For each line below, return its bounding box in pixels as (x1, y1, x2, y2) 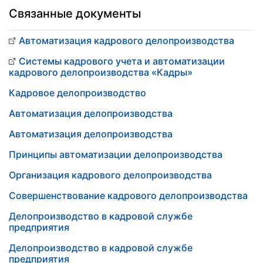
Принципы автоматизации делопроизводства (9, 149, 222, 160)
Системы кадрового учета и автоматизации (19, 55, 225, 67)
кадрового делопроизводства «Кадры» (9, 66, 193, 78)
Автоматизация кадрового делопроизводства (19, 35, 234, 46)
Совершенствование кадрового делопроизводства (9, 190, 248, 201)
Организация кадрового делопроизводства (9, 169, 212, 181)
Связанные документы (9, 6, 141, 21)
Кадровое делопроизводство (9, 87, 146, 99)
